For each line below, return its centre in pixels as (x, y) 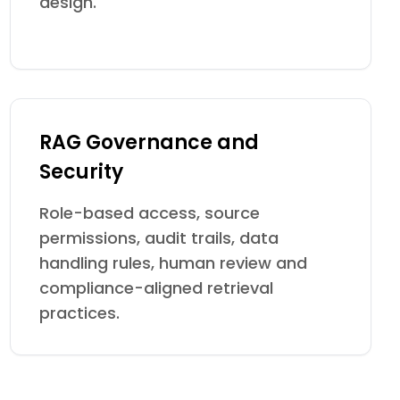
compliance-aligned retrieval (156, 288)
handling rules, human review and (173, 263)
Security (81, 172)
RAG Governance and (149, 142)
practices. (79, 313)
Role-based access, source (149, 213)
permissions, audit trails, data (158, 238)
